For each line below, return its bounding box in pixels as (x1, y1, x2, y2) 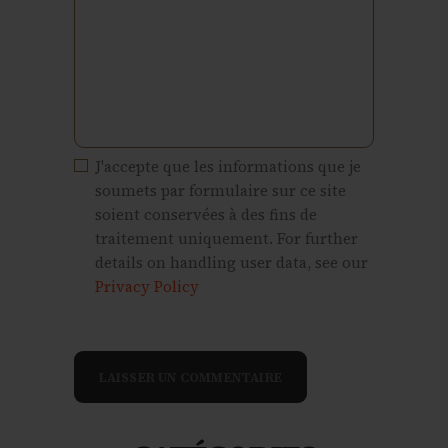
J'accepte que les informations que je (95, 155, 361, 177)
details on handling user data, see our (95, 251, 368, 273)
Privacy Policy (95, 275, 199, 297)
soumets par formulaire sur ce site (95, 179, 346, 201)
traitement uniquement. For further (95, 227, 358, 249)
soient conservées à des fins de (95, 203, 317, 225)
